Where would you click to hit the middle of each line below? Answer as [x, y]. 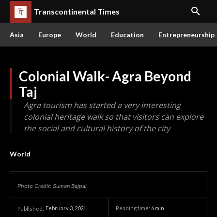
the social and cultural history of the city [97, 128]
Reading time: [133, 208]
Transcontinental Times [77, 11]
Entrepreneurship [186, 35]
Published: [31, 209]
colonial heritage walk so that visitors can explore [114, 117]
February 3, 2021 [66, 208]
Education [127, 35]
